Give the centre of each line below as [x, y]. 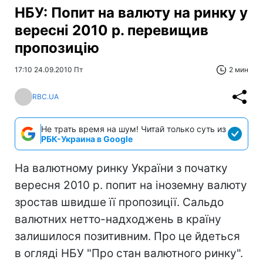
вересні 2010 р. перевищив [112, 30]
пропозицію [57, 48]
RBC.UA [45, 97]
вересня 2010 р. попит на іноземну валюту [131, 185]
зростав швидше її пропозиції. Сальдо [119, 202]
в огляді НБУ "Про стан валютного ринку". [129, 253]
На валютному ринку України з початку [121, 168]
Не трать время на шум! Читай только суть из [134, 129]
